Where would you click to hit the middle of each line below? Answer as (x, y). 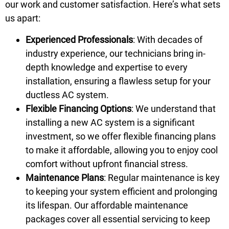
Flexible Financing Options (78, 108)
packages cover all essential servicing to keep (118, 219)
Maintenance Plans (65, 177)
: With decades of (168, 39)
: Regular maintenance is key (162, 177)
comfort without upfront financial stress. (107, 164)
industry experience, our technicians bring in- (116, 53)
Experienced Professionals (79, 39)
